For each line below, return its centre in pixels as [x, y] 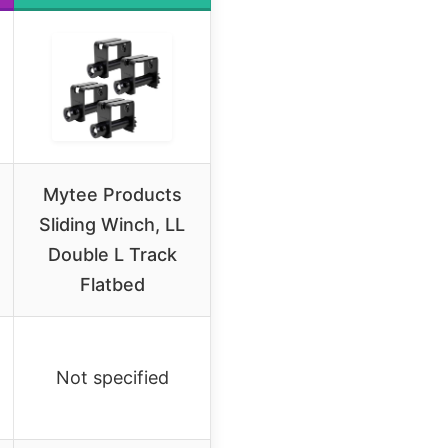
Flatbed [112, 284]
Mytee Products [112, 194]
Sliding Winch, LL [112, 224]
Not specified [112, 377]
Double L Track [112, 254]
